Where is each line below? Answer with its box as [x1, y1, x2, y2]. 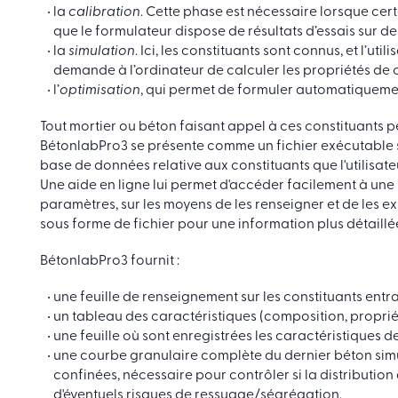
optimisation [60, 84, 140, 98]
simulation [68, 44, 135, 59]
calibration [68, 5, 140, 20]
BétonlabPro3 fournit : [40, 254, 179, 268]
